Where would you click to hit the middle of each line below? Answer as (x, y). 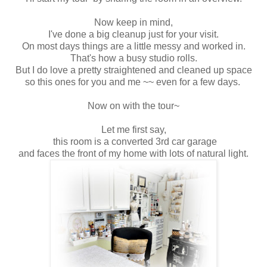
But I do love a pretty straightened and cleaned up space (133, 70)
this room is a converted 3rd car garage (133, 141)
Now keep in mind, (133, 22)
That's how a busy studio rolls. (133, 58)
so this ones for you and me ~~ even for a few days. (133, 82)
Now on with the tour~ (133, 105)
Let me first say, (133, 129)
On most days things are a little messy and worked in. (133, 46)
